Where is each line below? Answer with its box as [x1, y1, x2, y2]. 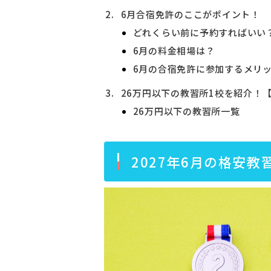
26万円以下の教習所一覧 [132, 105, 240, 117]
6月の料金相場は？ [132, 44, 215, 57]
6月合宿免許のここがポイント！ [120, 8, 260, 21]
